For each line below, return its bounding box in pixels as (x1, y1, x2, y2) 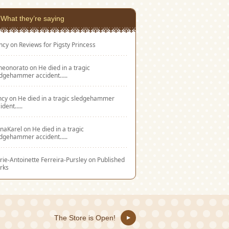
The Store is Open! (54, 214, 116, 222)
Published (97, 155, 125, 164)
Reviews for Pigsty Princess (19, 40, 96, 49)
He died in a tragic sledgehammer (18, 94, 114, 103)
